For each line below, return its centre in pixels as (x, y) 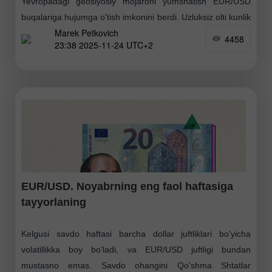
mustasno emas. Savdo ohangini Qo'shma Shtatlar (136, 266)
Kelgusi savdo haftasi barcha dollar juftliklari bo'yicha (136, 234)
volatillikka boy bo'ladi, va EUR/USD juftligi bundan (136, 250)
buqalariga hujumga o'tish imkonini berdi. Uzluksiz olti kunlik (136, 17)
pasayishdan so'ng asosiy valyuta (85, 33)
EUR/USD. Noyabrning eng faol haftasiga (127, 187)
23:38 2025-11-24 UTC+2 (104, 45)
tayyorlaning (54, 202)
